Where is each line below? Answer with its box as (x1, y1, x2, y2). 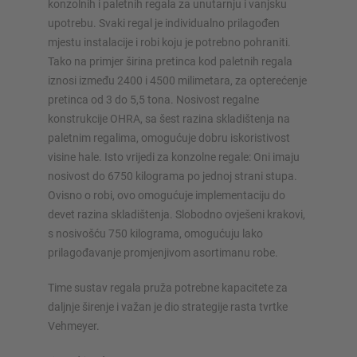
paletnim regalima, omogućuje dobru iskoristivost (48, 131, 290, 144)
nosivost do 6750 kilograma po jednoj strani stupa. (48, 169, 297, 182)
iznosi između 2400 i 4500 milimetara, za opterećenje (48, 73, 307, 87)
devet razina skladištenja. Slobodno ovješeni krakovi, (48, 207, 305, 221)
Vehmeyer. (48, 319, 100, 332)
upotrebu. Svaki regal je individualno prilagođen (48, 16, 280, 29)
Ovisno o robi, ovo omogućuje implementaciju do (48, 188, 285, 202)
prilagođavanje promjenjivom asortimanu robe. (48, 245, 280, 259)
